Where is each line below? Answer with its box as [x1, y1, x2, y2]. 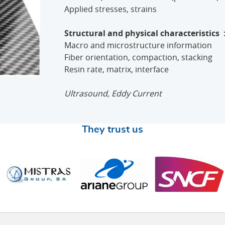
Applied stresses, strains [64, 4, 157, 15]
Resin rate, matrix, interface [64, 64, 169, 75]
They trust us [82, 125, 143, 135]
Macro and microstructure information [64, 40, 212, 51]
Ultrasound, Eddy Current [64, 88, 162, 99]
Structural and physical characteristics [64, 28, 219, 39]
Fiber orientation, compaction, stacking [64, 52, 212, 63]
